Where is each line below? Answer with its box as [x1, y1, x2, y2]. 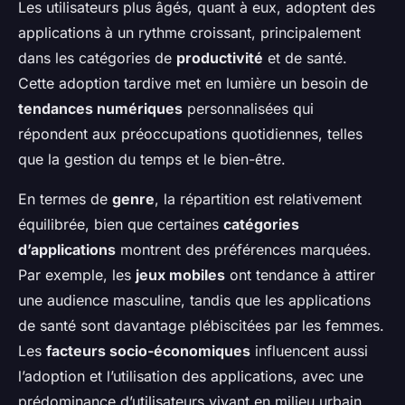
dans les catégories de [18, 49, 176, 68]
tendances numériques [18, 99, 183, 118]
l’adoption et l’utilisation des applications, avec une [18, 367, 363, 386]
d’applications [18, 240, 116, 259]
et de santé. [263, 49, 347, 68]
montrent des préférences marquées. [116, 240, 372, 259]
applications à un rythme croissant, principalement [18, 24, 361, 42]
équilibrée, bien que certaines [18, 215, 223, 234]
